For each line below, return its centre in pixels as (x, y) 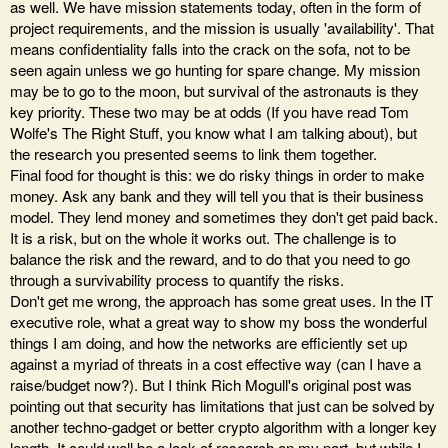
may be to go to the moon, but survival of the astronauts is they (214, 91)
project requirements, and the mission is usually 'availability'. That (222, 28)
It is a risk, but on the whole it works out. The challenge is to (203, 238)
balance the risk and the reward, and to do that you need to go (210, 259)
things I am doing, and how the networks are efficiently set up (208, 343)
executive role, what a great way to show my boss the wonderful (218, 322)
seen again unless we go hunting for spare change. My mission (215, 70)
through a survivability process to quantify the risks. (177, 280)
